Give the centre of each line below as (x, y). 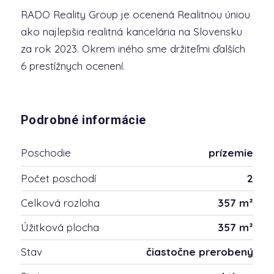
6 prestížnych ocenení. (72, 66)
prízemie (231, 153)
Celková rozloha (60, 203)
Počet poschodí (58, 178)
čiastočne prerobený (200, 252)
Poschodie (46, 153)
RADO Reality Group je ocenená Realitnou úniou (135, 14)
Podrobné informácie (83, 120)
